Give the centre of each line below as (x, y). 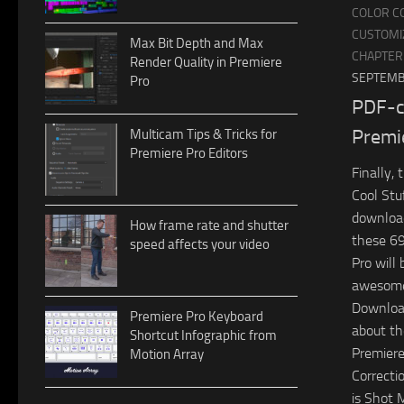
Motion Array (167, 354)
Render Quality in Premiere (206, 62)
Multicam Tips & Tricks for (203, 134)
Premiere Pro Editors (189, 153)
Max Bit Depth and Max (197, 43)
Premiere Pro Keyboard (197, 316)
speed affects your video (200, 244)
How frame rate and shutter (209, 225)
